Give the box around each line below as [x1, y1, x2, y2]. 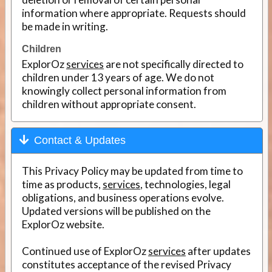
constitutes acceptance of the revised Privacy [21, 257, 231, 271]
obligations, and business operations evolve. [21, 191, 224, 204]
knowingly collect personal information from [21, 84, 226, 98]
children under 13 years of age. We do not [21, 71, 214, 84]
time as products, [21, 177, 103, 191]
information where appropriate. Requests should [21, 7, 246, 20]
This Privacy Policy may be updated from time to [21, 164, 243, 177]
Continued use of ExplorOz [21, 244, 148, 257]
